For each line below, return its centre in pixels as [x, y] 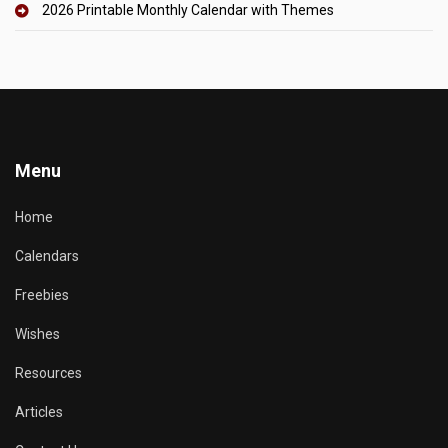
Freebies [42, 295]
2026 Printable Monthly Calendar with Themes [188, 10]
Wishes [37, 334]
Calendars [47, 256]
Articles [39, 412]
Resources [48, 373]
